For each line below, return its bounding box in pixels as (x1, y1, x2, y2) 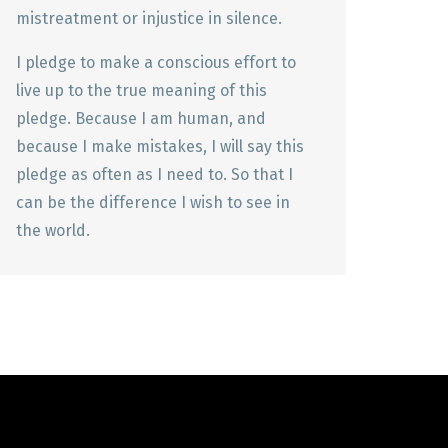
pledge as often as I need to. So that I (16, 165, 293, 184)
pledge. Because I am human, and (16, 109, 266, 128)
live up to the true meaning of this (16, 81, 267, 100)
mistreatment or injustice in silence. (16, 9, 282, 28)
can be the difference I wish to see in (16, 193, 290, 212)
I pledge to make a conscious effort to (16, 53, 296, 72)
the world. (16, 221, 90, 240)
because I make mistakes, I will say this (16, 137, 304, 156)
